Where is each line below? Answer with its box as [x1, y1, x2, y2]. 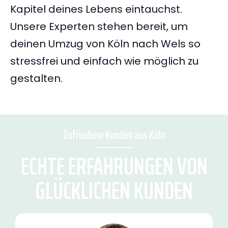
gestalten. [10, 71, 63, 86]
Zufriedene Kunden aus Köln [63, 126, 165, 145]
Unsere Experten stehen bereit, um [10, 19, 188, 34]
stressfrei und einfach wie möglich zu [10, 54, 198, 69]
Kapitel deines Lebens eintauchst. [10, 2, 182, 17]
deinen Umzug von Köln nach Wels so [10, 37, 201, 51]
